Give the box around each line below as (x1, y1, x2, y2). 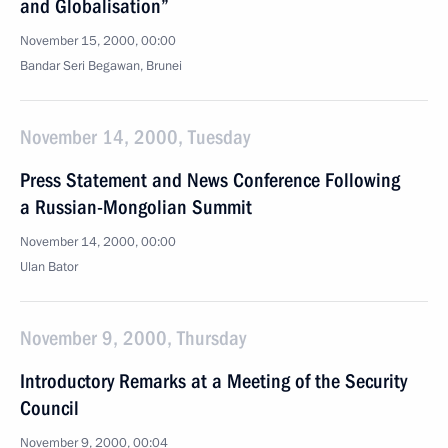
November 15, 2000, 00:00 (20, 32, 176, 50)
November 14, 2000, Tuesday (20, 125, 250, 149)
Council (20, 396, 79, 420)
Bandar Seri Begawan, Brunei (20, 57, 182, 75)
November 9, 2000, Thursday (20, 326, 246, 350)
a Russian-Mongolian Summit (20, 195, 252, 219)
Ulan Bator (20, 258, 78, 276)
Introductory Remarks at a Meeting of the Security (20, 369, 407, 393)
